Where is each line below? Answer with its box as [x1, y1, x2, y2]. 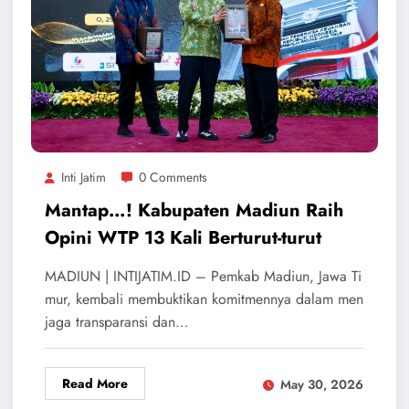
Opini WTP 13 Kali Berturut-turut [44, 225, 321, 252]
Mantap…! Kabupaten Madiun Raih [44, 197, 343, 225]
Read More [61, 374, 128, 393]
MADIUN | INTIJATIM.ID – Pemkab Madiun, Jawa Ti [44, 266, 362, 288]
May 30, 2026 [279, 374, 363, 393]
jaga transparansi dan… [44, 311, 188, 333]
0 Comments [138, 168, 207, 187]
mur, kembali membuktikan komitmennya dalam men [44, 288, 363, 310]
